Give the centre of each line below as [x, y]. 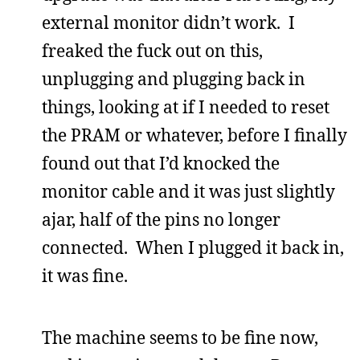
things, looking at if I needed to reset [186, 106]
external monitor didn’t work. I [168, 22]
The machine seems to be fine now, [180, 337]
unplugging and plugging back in [174, 78]
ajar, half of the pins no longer [161, 219]
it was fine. [85, 275]
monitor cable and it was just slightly [188, 191]
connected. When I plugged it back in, [193, 247]
